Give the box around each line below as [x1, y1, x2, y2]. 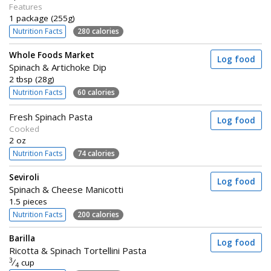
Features [9, 1, 42, 12]
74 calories [77, 148, 115, 158]
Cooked [9, 123, 39, 134]
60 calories [77, 87, 115, 97]
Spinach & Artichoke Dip [9, 61, 106, 73]
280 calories [77, 25, 119, 36]
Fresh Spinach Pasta [9, 111, 93, 123]
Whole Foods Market [9, 50, 94, 60]
